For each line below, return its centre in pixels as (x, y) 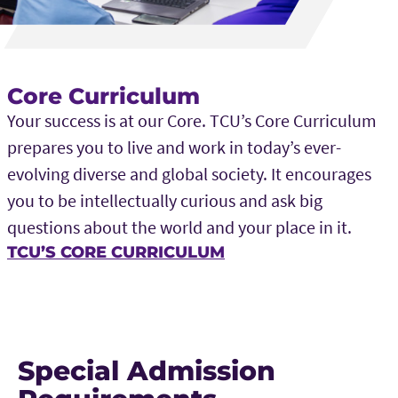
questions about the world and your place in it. (179, 227)
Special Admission (147, 370)
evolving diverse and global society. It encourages (189, 173)
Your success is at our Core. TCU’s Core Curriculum (192, 120)
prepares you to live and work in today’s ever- (174, 147)
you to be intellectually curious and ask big (165, 200)
